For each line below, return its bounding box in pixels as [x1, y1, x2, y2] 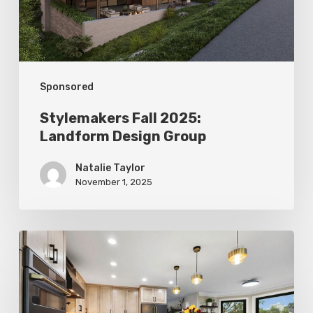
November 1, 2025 [75, 177, 152, 188]
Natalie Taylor [75, 162, 145, 175]
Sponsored [39, 81, 94, 94]
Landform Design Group [39, 128, 206, 145]
